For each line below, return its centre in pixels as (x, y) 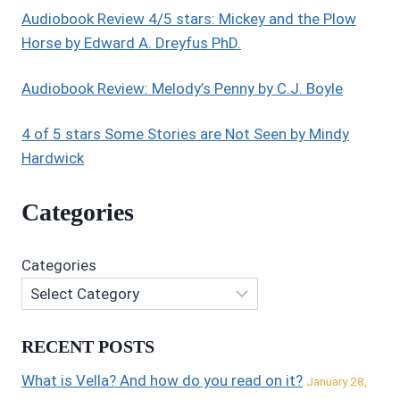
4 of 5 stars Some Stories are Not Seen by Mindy (185, 134)
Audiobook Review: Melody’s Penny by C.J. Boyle (182, 89)
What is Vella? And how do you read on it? (162, 380)
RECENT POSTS (88, 346)
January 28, (337, 381)
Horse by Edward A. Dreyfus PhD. (131, 43)
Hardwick (53, 158)
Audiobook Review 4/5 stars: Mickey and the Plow (189, 19)
